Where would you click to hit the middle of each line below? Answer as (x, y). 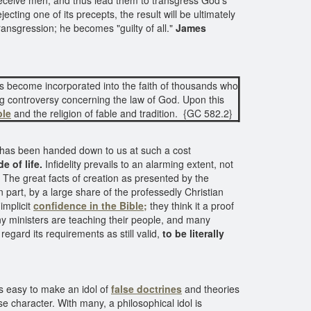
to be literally (193, 233)
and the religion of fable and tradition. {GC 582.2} (122, 113)
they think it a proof (191, 205)
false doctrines (146, 289)
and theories (211, 289)
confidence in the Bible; (90, 205)
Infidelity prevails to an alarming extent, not (138, 164)
